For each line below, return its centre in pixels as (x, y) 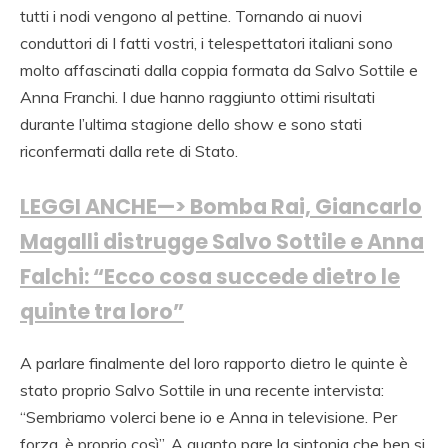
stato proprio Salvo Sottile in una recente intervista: (202, 389)
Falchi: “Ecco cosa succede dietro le (210, 277)
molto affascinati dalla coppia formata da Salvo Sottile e (219, 70)
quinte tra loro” (102, 312)
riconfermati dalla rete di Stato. (129, 151)
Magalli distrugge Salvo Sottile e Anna (222, 242)
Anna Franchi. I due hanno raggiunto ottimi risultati (197, 97)
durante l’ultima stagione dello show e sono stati (191, 124)
